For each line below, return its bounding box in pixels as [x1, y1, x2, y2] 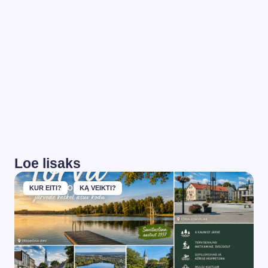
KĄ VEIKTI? [80, 184, 116, 191]
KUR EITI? [29, 184, 62, 191]
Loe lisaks [14, 156, 81, 171]
